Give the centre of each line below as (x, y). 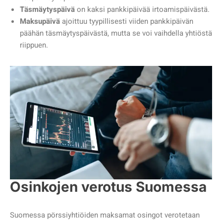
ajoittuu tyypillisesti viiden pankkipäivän (127, 21)
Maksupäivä (40, 21)
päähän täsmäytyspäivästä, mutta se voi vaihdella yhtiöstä (116, 33)
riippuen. (34, 45)
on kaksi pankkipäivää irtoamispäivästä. (142, 9)
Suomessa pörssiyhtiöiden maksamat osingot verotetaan (105, 215)
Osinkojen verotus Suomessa (108, 187)
